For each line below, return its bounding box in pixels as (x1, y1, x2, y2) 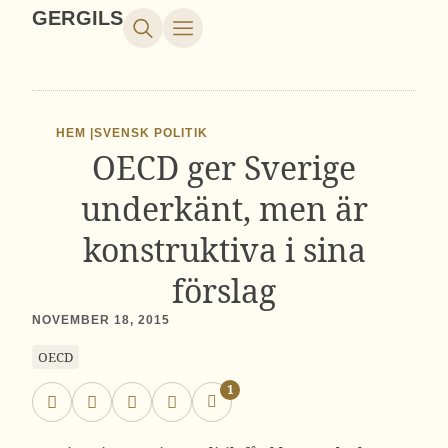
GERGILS (32, 7, 124, 29)
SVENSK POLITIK (94, 126, 208, 140)
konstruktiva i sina (82, 228, 366, 271)
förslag (172, 269, 276, 312)
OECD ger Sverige (92, 146, 356, 189)
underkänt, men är (80, 187, 368, 230)
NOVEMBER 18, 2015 (32, 313, 171, 327)
